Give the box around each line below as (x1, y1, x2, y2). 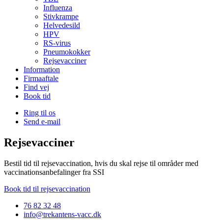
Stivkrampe (43, 12, 79, 21)
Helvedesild (43, 21, 80, 29)
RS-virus (43, 39, 71, 47)
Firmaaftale (24, 74, 58, 82)
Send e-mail (24, 117, 60, 126)
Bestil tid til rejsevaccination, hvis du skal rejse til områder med (4, 159, 198, 167)
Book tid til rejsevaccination (4, 184, 90, 193)
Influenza (43, 3, 72, 12)
